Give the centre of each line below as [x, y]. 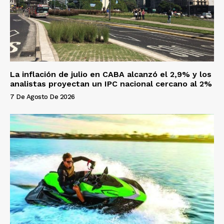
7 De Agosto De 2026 [42, 96]
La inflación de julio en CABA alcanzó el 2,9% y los [111, 74]
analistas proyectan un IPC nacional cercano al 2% [111, 83]
